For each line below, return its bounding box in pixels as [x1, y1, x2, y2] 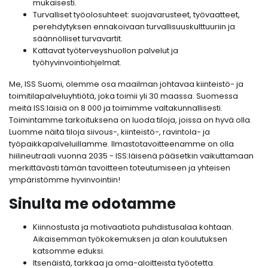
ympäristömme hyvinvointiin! [9, 174, 120, 186]
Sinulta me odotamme [9, 194, 176, 214]
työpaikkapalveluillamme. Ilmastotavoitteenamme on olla [9, 138, 234, 150]
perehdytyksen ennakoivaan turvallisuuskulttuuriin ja [33, 21, 235, 33]
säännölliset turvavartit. [33, 33, 123, 45]
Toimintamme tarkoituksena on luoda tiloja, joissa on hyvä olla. [9, 114, 252, 126]
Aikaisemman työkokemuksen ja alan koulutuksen [33, 233, 227, 245]
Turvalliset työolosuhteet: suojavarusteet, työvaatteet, [33, 9, 240, 21]
